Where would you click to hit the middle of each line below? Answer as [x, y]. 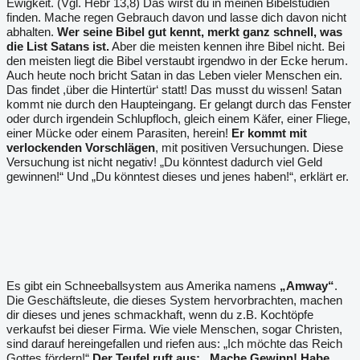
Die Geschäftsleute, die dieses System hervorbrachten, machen [174, 300]
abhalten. [32, 32]
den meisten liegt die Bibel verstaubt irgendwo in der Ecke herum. [177, 61]
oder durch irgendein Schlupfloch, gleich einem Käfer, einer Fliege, [178, 119]
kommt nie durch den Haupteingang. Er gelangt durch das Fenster [179, 104]
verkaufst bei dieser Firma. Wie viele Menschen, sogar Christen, [174, 329]
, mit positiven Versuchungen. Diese [249, 147]
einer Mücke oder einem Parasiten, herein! [119, 133]
